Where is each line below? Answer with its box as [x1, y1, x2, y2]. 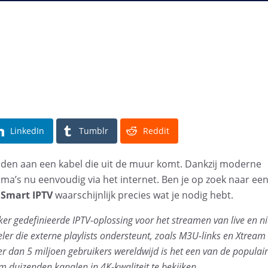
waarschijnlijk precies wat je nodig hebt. [53, 188, 236, 202]
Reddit [143, 125, 169, 136]
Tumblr [79, 125, 108, 136]
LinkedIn [10, 125, 44, 136]
